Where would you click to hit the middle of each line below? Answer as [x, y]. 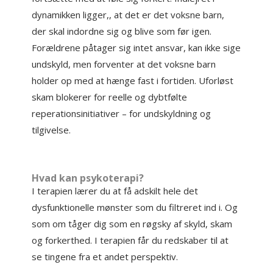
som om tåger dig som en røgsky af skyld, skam [132, 224]
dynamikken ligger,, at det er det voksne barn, [128, 15]
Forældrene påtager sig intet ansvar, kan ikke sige [136, 48]
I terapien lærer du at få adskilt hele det [115, 191]
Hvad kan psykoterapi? [88, 178]
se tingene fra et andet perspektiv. [105, 257]
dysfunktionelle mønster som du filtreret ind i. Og [135, 207]
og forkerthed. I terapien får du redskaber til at [130, 240]
